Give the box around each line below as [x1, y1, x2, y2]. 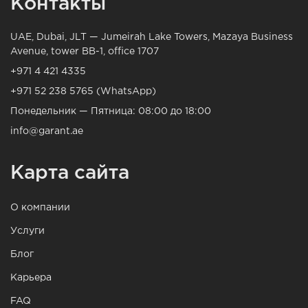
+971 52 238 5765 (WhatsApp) [10, 87, 156, 96]
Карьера [10, 274, 52, 283]
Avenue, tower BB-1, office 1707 [10, 47, 159, 56]
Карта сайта [10, 165, 129, 182]
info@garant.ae [10, 127, 83, 136]
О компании [10, 203, 70, 212]
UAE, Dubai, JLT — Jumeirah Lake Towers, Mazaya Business [10, 33, 293, 42]
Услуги [10, 227, 45, 236]
